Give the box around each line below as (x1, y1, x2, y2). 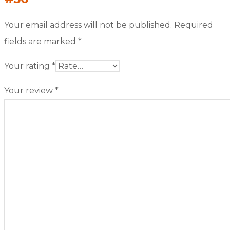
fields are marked (4, 36, 78, 46)
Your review (4, 85, 55, 95)
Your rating (4, 61, 52, 71)
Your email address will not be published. (4, 20, 172, 30)
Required (174, 20, 213, 30)
